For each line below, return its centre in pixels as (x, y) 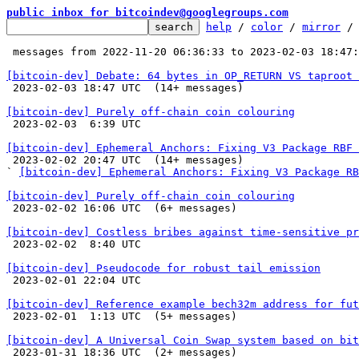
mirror (321, 27)
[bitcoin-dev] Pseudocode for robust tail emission (163, 268)
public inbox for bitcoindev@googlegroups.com (147, 12)
